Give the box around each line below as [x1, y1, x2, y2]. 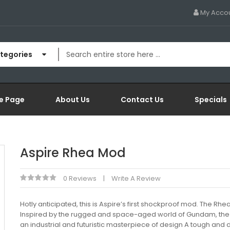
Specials [195, 94, 227, 105]
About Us [55, 94, 90, 105]
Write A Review [111, 174, 161, 183]
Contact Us [121, 94, 164, 105]
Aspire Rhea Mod [20, 144, 126, 161]
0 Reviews [63, 174, 97, 183]
